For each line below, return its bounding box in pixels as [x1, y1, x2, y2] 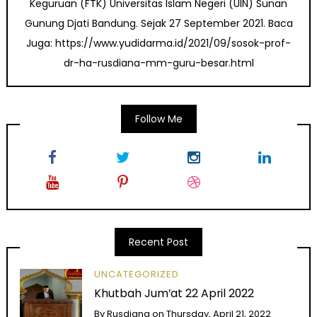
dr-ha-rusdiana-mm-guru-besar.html [63, 56, 254, 71]
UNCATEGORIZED [94, 267, 180, 281]
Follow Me [134, 112, 183, 127]
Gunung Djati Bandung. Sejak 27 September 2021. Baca [24, 16, 293, 31]
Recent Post [129, 235, 188, 250]
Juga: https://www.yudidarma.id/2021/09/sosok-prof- [26, 36, 291, 51]
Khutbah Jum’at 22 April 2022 [94, 285, 255, 302]
